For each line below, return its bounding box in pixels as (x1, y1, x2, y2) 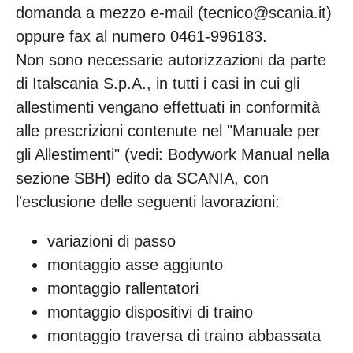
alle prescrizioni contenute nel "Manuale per (16, 122, 320, 139)
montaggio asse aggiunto (47, 256, 228, 273)
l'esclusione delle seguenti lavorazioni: (16, 193, 284, 210)
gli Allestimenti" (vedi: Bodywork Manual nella (16, 146, 329, 163)
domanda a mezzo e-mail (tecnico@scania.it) (16, 4, 332, 21)
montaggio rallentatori (47, 280, 199, 297)
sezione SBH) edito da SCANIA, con (16, 169, 269, 187)
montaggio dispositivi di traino (47, 303, 258, 321)
